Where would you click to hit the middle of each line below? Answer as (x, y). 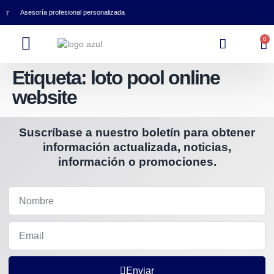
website (44, 97)
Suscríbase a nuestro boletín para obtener (137, 132)
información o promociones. (137, 162)
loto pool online (155, 78)
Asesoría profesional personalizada (72, 12)
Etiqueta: (51, 78)
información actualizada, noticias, (137, 147)
